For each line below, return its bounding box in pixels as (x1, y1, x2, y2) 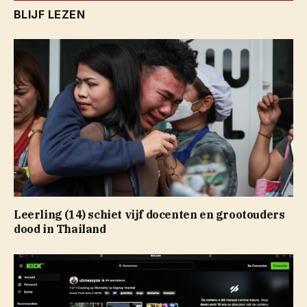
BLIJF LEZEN (14, 8, 86, 22)
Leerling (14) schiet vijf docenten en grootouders (14, 207, 285, 221)
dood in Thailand (14, 221, 106, 236)
